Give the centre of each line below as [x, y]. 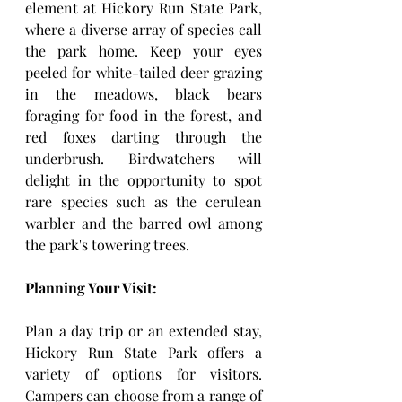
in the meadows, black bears [144, 94]
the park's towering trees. [107, 245]
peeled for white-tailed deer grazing [144, 72]
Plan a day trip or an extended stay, [144, 331]
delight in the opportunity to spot [144, 180]
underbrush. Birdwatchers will [144, 158]
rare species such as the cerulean [144, 201]
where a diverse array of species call [144, 29]
